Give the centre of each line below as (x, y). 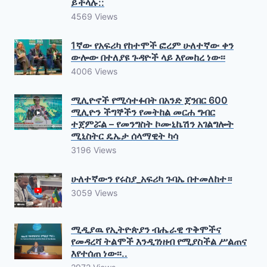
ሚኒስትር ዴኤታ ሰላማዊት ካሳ (125, 136)
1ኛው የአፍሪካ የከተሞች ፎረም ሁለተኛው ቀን (152, 45)
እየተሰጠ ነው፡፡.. (99, 253)
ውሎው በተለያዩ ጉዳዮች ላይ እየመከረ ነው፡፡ (148, 57)
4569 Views (94, 16)
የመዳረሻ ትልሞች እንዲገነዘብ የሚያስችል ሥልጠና (159, 241)
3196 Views (94, 150)
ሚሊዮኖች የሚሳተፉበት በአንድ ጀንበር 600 (149, 100)
